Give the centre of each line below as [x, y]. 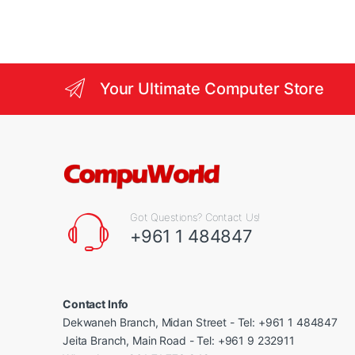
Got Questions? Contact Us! [195, 217]
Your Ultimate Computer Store [212, 88]
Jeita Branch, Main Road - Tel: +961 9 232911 [179, 340]
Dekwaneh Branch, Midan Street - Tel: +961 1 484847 [200, 322]
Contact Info [96, 303]
